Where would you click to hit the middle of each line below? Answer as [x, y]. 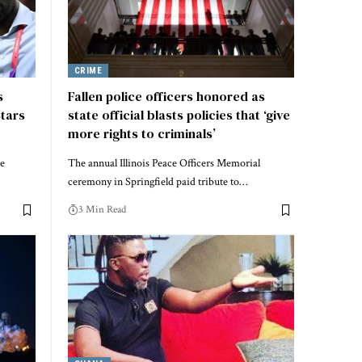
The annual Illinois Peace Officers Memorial [164, 164]
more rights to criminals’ [142, 134]
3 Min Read [102, 210]
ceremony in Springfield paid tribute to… [158, 182]
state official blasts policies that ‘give [179, 115]
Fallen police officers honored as [166, 97]
